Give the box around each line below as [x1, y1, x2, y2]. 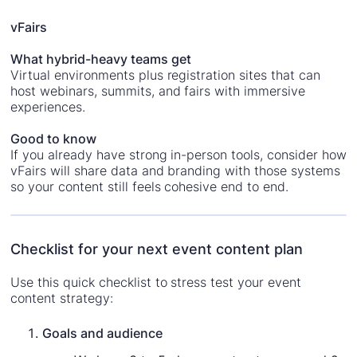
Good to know [10, 130, 97, 147]
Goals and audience [42, 324, 163, 341]
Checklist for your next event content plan [10, 240, 304, 257]
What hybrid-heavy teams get [10, 50, 191, 67]
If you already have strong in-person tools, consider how [10, 146, 347, 163]
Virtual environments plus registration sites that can [10, 66, 320, 83]
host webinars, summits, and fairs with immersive [10, 82, 305, 99]
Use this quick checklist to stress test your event [10, 273, 301, 290]
